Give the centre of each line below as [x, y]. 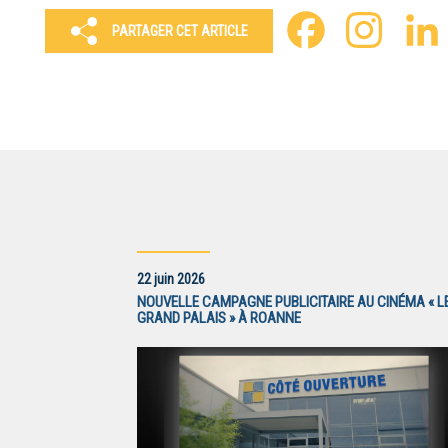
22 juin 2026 [170, 279]
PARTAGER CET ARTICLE [180, 30]
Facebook [362, 30]
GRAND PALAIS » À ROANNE [218, 318]
